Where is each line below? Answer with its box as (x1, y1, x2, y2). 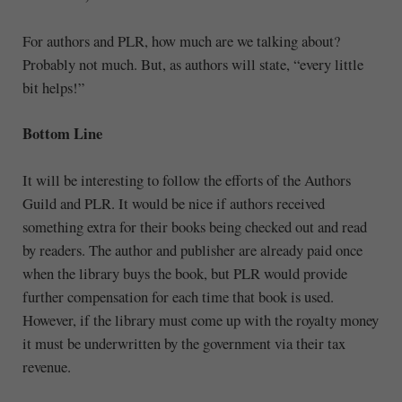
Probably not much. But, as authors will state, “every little (22, 53, 363, 74)
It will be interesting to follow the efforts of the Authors (22, 169, 351, 190)
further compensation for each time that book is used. (22, 285, 334, 307)
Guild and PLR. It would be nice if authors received (22, 192, 325, 214)
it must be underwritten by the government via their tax (22, 332, 345, 354)
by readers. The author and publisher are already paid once (22, 239, 363, 260)
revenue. (22, 355, 71, 377)
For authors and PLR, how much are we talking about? (22, 30, 340, 51)
